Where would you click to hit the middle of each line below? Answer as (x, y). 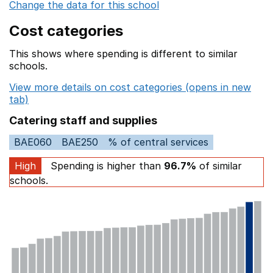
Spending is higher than (106, 166)
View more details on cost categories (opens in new (130, 87)
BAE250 (80, 142)
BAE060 (33, 142)
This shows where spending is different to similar (123, 54)
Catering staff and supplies (83, 120)
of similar (219, 166)
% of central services (158, 142)
